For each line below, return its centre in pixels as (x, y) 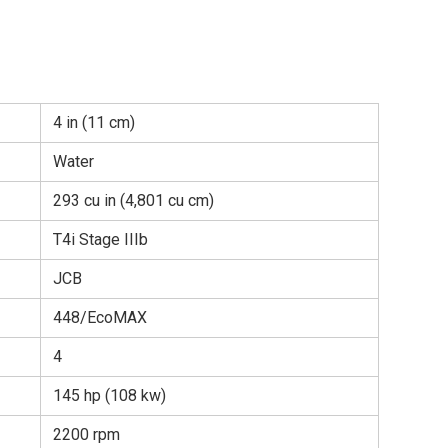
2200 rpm (86, 435)
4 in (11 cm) (94, 123)
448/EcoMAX (100, 318)
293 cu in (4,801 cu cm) (133, 201)
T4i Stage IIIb (100, 240)
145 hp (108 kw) (109, 396)
